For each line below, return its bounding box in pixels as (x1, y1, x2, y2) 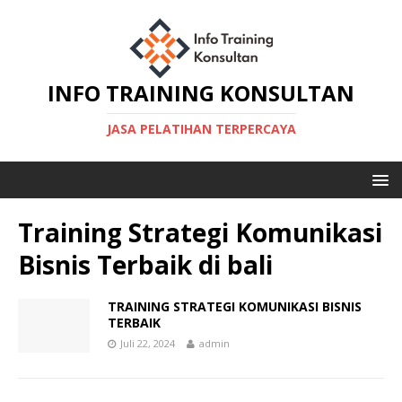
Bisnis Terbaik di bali (18, 248, 273, 282)
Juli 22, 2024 (120, 336, 175, 350)
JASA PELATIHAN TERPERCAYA (106, 120, 296, 137)
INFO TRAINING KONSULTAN (48, 78, 354, 108)
